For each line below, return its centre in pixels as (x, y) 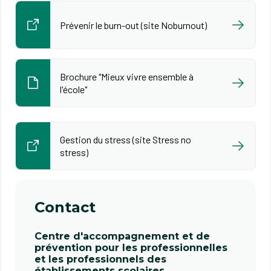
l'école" (73, 89)
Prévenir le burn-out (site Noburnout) (133, 25)
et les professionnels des (100, 259)
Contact (65, 207)
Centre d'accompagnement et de (122, 236)
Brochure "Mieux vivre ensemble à (127, 77)
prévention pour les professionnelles (131, 248)
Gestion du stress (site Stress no (126, 139)
